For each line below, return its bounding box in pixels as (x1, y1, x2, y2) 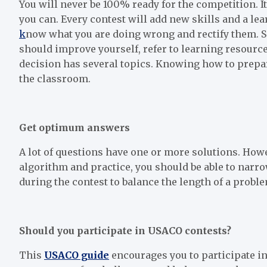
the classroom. (19, 72, 91, 85)
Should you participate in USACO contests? (19, 224, 231, 237)
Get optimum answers (19, 121, 130, 133)
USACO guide (44, 249, 109, 261)
